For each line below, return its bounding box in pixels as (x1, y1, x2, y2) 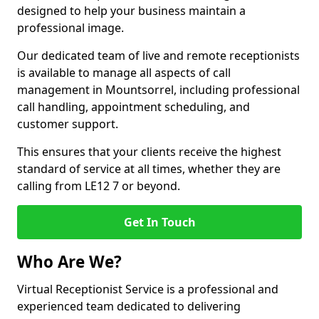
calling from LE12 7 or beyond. (17, 178, 180, 194)
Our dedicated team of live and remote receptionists (17, 48, 300, 63)
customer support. (17, 116, 118, 132)
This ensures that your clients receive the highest (17, 144, 281, 159)
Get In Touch (123, 214, 196, 230)
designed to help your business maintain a (17, 3, 246, 19)
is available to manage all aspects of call (17, 65, 231, 80)
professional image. (17, 20, 124, 36)
